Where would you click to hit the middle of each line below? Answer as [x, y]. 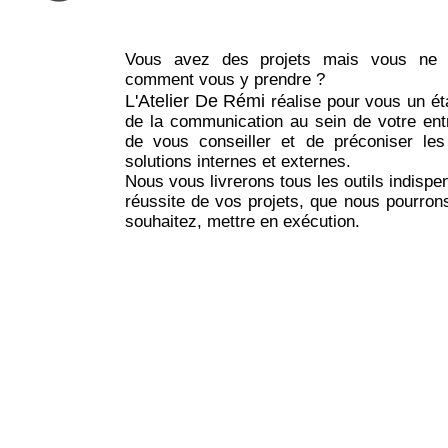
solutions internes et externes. [238, 161]
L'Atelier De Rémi [195, 101]
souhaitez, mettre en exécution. [242, 221]
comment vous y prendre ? [225, 79]
